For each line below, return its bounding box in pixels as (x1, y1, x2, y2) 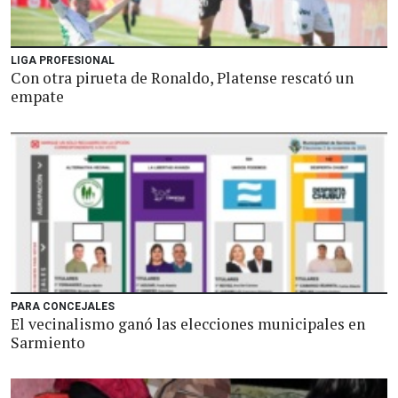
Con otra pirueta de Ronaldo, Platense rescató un (11, 68, 354, 88)
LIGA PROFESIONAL (11, 54, 115, 67)
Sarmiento (11, 332, 85, 353)
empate (11, 86, 64, 107)
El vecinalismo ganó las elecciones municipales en (11, 314, 365, 334)
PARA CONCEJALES (11, 300, 115, 313)
